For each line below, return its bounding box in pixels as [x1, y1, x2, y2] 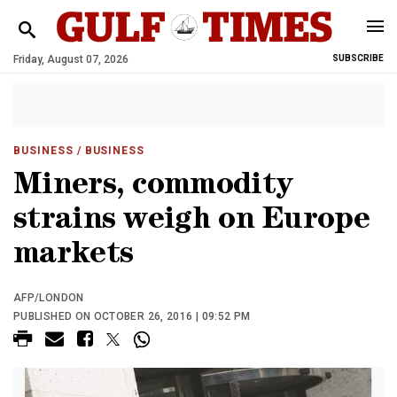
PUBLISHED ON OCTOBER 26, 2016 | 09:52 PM [13, 310, 251, 323]
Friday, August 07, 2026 [13, 53, 128, 66]
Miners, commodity [13, 172, 293, 203]
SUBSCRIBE [332, 53, 384, 63]
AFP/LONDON [13, 292, 84, 304]
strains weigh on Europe [13, 206, 370, 237]
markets [13, 241, 134, 272]
